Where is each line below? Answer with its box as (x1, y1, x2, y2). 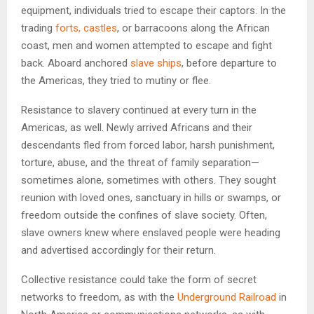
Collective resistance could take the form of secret (21, 273, 257, 286)
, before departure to (182, 56, 277, 69)
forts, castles (55, 21, 117, 34)
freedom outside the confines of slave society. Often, (21, 208, 267, 221)
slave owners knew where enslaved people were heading (21, 226, 280, 239)
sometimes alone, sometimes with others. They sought (21, 173, 276, 186)
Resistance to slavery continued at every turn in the (21, 103, 257, 116)
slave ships (130, 56, 182, 69)
